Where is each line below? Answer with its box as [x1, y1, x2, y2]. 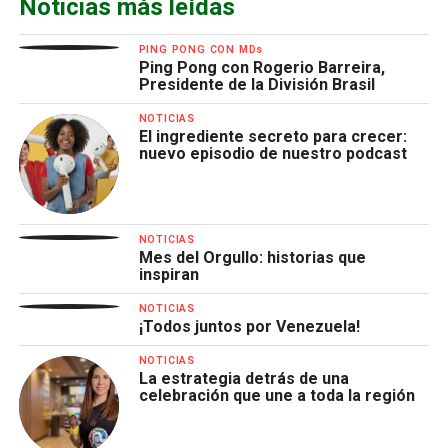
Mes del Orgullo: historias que [138, 247, 366, 267]
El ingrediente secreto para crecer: [138, 126, 407, 146]
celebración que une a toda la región [138, 385, 415, 405]
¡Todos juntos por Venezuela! [138, 316, 360, 336]
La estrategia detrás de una [138, 368, 349, 388]
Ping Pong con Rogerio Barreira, [138, 57, 385, 77]
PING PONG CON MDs [138, 42, 264, 56]
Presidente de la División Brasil [138, 74, 375, 94]
